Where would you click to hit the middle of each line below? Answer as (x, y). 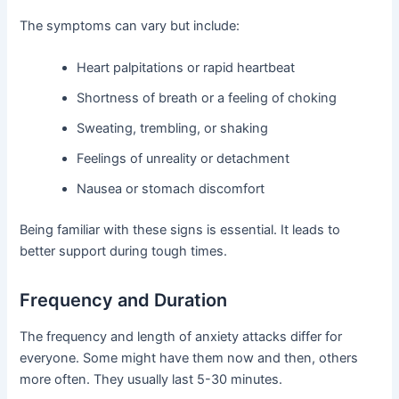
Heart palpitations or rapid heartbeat (186, 68)
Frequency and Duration (124, 300)
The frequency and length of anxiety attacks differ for (181, 336)
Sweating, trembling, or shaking (173, 129)
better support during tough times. (124, 251)
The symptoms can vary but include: (130, 25)
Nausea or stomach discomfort (171, 189)
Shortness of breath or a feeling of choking (207, 98)
